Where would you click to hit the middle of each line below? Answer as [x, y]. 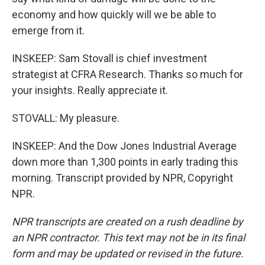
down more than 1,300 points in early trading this [125, 162]
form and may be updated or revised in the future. [128, 253]
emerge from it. [48, 30]
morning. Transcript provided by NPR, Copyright [122, 178]
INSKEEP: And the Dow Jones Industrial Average [124, 146]
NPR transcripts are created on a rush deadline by [127, 222]
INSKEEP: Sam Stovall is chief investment [109, 58]
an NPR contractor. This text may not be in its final [128, 237]
